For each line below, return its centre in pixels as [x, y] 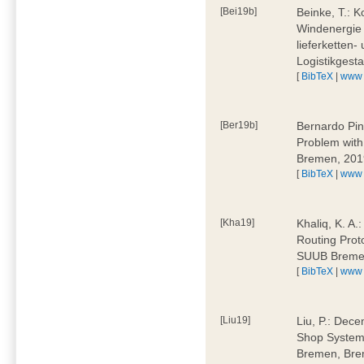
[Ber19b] [239, 125]
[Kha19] [238, 222]
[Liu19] [236, 320]
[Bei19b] [239, 11]
